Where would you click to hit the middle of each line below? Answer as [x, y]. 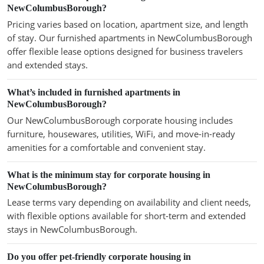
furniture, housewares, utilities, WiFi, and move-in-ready [121, 133]
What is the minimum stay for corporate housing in [109, 174]
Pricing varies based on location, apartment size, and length [128, 24]
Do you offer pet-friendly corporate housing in [99, 257]
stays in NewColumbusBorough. [72, 230]
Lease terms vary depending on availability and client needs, [129, 202]
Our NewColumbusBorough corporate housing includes [120, 120]
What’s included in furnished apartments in [94, 92]
